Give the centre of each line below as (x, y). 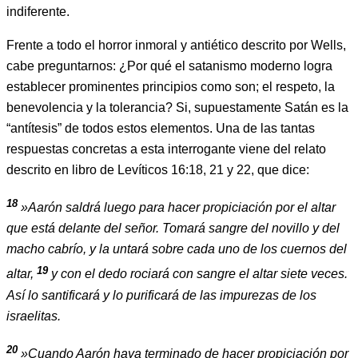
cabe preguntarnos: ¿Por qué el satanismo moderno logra (169, 66)
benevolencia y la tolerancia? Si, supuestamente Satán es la (177, 107)
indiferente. (38, 11)
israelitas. (34, 316)
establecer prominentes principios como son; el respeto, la (171, 86)
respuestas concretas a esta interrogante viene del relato (166, 149)
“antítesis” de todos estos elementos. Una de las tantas (161, 128)
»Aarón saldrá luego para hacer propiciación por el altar (178, 208)
